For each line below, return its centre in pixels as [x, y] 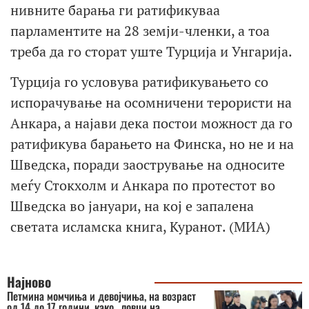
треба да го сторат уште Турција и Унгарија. [151, 51]
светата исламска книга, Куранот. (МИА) [140, 227]
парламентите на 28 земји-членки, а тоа [140, 30]
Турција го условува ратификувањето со [139, 82]
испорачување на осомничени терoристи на [151, 103]
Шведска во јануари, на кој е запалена [132, 206]
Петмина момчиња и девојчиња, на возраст [101, 296]
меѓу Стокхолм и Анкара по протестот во [143, 186]
